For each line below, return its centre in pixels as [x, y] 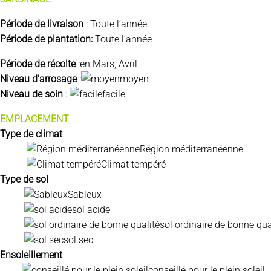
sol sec [78, 240]
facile [114, 94]
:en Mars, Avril [106, 64]
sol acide [91, 209]
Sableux [85, 194]
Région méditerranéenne [191, 149]
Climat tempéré [133, 164]
